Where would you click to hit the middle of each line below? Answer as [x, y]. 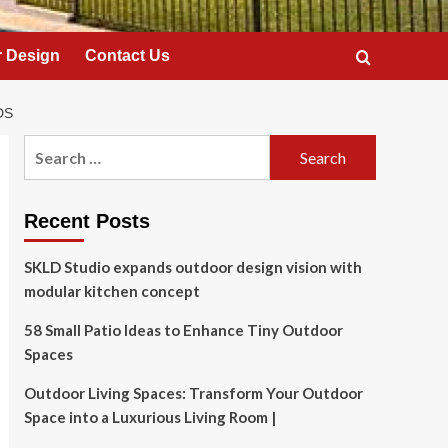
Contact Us [127, 55]
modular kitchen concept [111, 291]
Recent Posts [86, 221]
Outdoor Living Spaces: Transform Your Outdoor [193, 393]
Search [48, 146]
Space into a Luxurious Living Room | [149, 417]
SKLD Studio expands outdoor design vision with [192, 267]
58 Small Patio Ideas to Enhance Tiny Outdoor [183, 330]
